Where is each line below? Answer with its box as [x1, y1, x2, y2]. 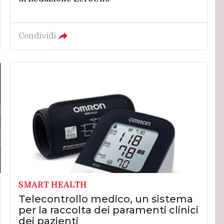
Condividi [18, 31, 56, 41]
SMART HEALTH [18, 180, 87, 189]
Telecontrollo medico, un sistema [18, 192, 193, 205]
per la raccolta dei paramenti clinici [18, 203, 199, 216]
